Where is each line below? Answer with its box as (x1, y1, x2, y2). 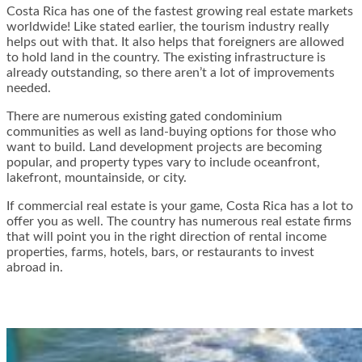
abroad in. (6, 261, 63, 275)
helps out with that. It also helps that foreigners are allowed (6, 36, 344, 49)
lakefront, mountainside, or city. (6, 171, 187, 185)
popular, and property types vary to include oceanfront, (6, 156, 320, 170)
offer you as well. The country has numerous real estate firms (6, 215, 351, 229)
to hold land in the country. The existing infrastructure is (6, 51, 326, 65)
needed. (6, 82, 51, 95)
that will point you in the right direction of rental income (6, 230, 326, 244)
